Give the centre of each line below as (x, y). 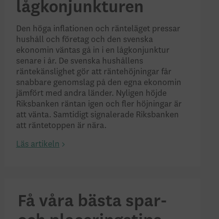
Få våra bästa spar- (93, 201)
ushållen (123, 61)
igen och (104, 104)
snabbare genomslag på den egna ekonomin (99, 83)
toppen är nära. (80, 126)
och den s (108, 40)
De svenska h (83, 61)
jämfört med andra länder (64, 94)
